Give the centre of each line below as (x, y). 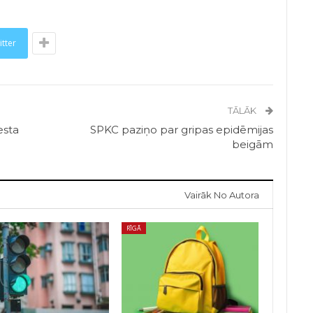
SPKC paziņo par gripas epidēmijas (182, 130)
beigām (253, 145)
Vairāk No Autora (222, 195)
